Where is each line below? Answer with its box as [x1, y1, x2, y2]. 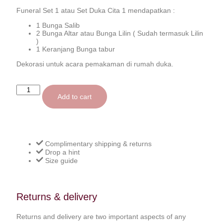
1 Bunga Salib [36, 21, 80, 29]
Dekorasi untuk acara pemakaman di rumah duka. [16, 60, 173, 68]
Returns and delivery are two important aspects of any [16, 213, 186, 221]
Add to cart [57, 93, 92, 101]
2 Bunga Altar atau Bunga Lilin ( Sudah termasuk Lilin [36, 29, 203, 37]
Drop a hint [45, 148, 80, 156]
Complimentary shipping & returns [45, 140, 152, 148]
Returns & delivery [16, 191, 97, 203]
